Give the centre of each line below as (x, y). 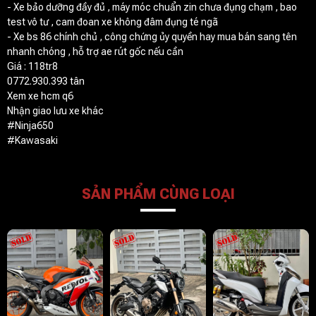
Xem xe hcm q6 (40, 96)
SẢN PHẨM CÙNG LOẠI (158, 194)
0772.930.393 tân (46, 81)
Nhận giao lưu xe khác (56, 111)
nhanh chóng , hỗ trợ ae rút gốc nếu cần (96, 51)
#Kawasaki (32, 140)
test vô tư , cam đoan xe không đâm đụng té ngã (114, 22)
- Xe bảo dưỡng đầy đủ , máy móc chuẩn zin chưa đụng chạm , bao (152, 7)
